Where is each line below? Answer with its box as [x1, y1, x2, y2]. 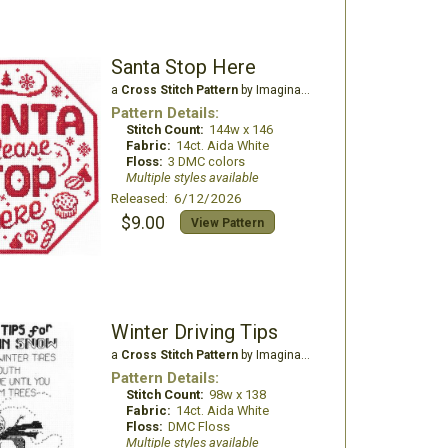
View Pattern [190, 216, 264, 230]
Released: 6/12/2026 [110, 190, 242, 206]
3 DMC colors [167, 154, 245, 169]
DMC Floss [167, 419, 230, 434]
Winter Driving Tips [110, 320, 278, 344]
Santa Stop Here [110, 55, 256, 79]
